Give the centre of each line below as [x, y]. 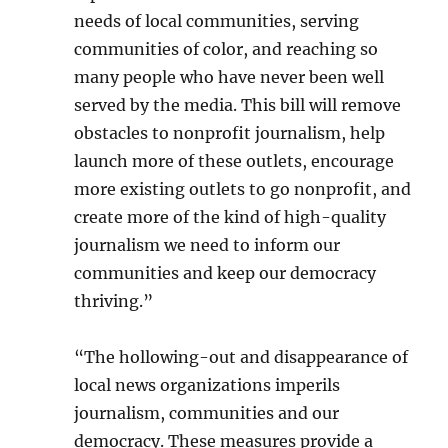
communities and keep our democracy [225, 273]
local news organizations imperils [207, 385]
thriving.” [114, 301]
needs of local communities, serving [217, 21]
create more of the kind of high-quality [230, 217]
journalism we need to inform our [207, 245]
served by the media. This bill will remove [238, 105]
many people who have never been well [229, 77]
